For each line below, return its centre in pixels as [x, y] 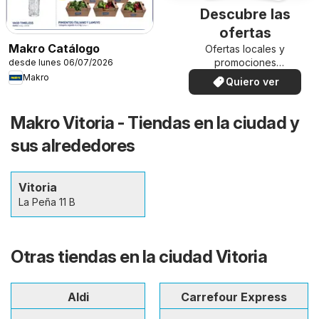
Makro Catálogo [54, 48]
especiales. [245, 76]
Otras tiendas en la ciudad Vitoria [139, 256]
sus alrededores [73, 145]
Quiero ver [252, 82]
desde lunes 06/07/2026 [61, 62]
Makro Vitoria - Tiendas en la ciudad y [155, 122]
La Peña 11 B [47, 202]
